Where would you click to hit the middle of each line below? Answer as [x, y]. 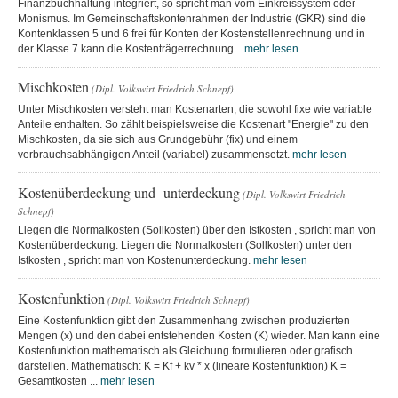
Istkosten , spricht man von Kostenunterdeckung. [135, 260]
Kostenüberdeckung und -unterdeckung [129, 192]
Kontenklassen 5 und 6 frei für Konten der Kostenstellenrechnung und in [191, 33]
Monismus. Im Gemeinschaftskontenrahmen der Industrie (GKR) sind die [192, 18]
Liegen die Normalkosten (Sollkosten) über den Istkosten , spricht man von [197, 230]
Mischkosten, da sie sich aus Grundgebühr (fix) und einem [158, 139]
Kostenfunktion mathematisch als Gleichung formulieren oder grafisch [185, 350]
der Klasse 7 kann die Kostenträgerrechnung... [131, 48]
